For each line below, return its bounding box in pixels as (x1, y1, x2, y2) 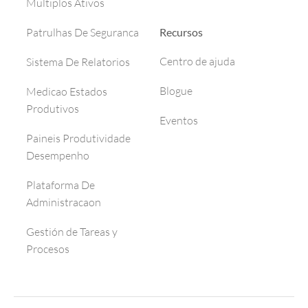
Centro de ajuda (159, 54, 235, 68)
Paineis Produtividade (26, 131, 131, 146)
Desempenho (26, 148, 89, 163)
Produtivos (26, 102, 79, 116)
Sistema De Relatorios (26, 55, 130, 69)
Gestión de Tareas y (26, 225, 118, 239)
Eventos (159, 113, 198, 127)
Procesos (26, 242, 69, 256)
